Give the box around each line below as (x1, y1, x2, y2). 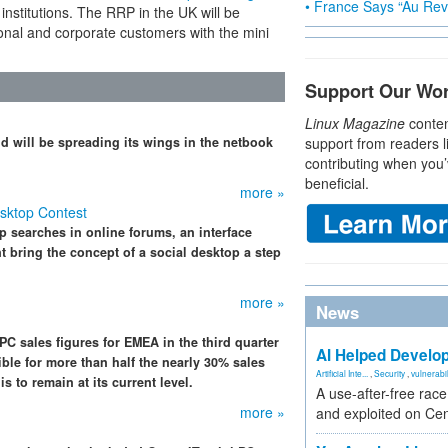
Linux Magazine (305, 113, 405, 133)
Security (374, 367, 405, 379)
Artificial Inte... (316, 367, 368, 379)
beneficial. (305, 173, 369, 193)
